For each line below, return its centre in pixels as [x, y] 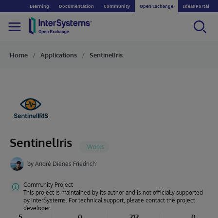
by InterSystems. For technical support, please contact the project [109, 200]
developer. [37, 208]
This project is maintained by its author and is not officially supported [113, 192]
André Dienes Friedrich [65, 164]
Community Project [48, 185]
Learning [39, 6]
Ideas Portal [196, 6]
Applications [59, 55]
